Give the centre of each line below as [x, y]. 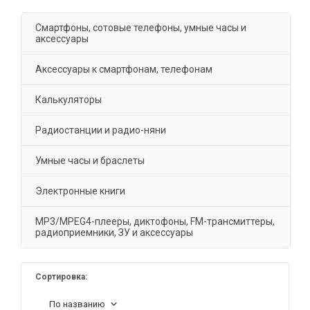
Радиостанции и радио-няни [101, 130]
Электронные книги [80, 191]
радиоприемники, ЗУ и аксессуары [114, 232]
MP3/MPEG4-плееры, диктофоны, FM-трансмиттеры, [155, 221]
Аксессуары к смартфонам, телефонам [124, 69]
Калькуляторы [69, 100]
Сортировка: [61, 277]
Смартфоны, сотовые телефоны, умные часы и [141, 28]
